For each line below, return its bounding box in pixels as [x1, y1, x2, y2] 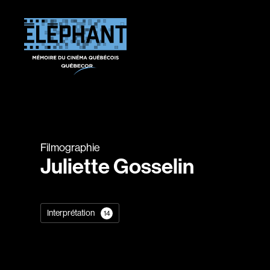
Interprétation [47, 208, 95, 218]
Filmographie [40, 142, 101, 154]
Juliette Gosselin [40, 154, 195, 179]
